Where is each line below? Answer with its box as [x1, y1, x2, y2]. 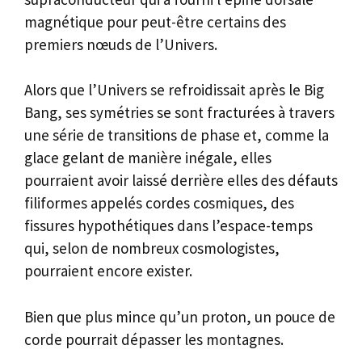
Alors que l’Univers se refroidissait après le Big [24, 80, 324, 100]
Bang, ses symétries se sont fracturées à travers [24, 103, 335, 123]
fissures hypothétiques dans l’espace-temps [24, 216, 313, 236]
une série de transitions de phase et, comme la [24, 125, 329, 145]
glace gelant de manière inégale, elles [24, 148, 271, 168]
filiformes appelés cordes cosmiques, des [24, 193, 294, 213]
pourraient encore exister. [24, 261, 192, 281]
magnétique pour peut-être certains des [24, 11, 286, 32]
